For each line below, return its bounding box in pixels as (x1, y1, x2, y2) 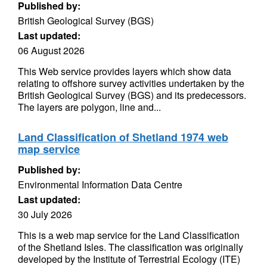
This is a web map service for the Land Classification (18, 228, 240, 242)
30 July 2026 (18, 207, 72, 221)
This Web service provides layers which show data (18, 64, 231, 78)
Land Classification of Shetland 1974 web (18, 129, 228, 145)
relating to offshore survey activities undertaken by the (18, 76, 244, 90)
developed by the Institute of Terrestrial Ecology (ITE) (18, 252, 240, 266)
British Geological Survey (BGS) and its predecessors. (18, 88, 246, 102)
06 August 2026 (18, 44, 85, 57)
